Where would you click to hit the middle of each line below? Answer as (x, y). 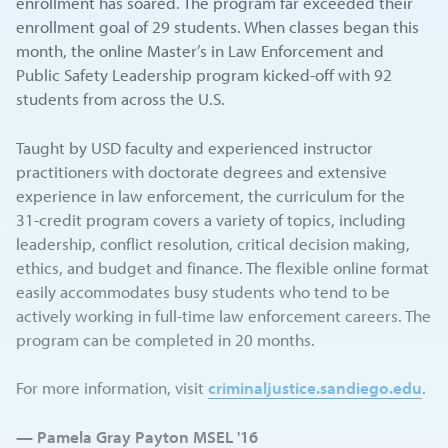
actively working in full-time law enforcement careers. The (224, 315)
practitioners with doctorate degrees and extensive (202, 171)
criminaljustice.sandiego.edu (315, 388)
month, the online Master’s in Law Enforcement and (200, 51)
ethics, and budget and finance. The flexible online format (223, 267)
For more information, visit (112, 388)
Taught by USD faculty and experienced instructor (195, 147)
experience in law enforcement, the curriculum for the (211, 195)
